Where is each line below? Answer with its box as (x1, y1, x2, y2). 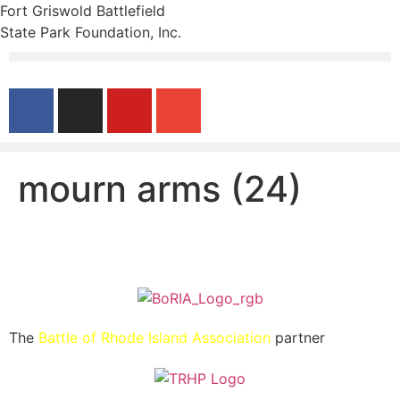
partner (271, 329, 325, 347)
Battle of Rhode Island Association (38, 329, 271, 347)
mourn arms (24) (18, 167, 302, 211)
